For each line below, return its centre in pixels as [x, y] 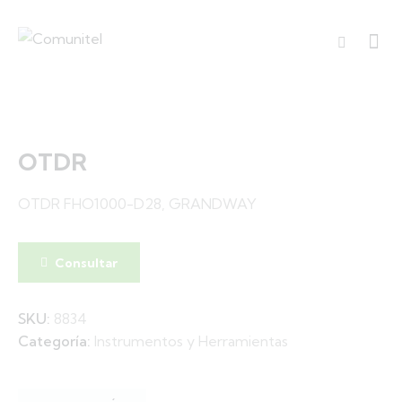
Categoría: [56, 341]
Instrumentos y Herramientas [191, 341]
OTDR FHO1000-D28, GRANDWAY [137, 204]
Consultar [87, 262]
